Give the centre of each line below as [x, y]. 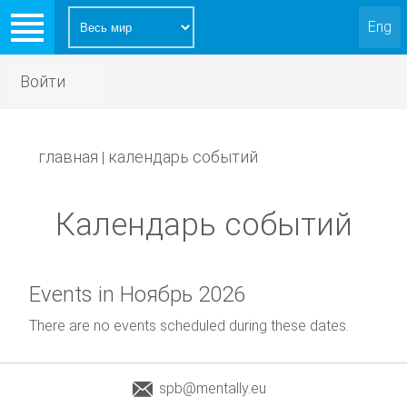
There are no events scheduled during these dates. [189, 326]
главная [69, 157]
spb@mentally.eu [213, 388]
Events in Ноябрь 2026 [138, 294]
